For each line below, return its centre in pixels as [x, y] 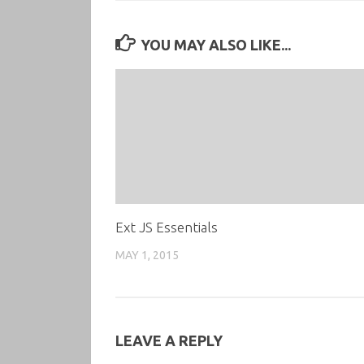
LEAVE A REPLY [169, 340]
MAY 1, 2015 [147, 255]
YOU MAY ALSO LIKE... [215, 44]
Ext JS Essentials [167, 227]
